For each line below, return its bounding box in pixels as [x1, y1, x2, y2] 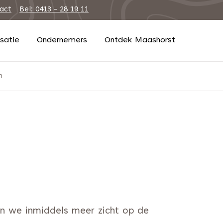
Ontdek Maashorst [105, 36, 176, 44]
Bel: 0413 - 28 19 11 [19, 5, 89, 13]
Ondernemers [37, 36, 88, 44]
